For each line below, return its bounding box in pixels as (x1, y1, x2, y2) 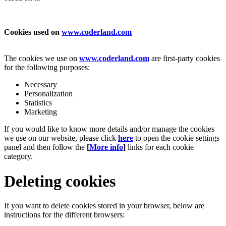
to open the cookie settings (135, 134, 219, 143)
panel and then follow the (4, 143, 87, 152)
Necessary (24, 80, 57, 89)
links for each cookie (128, 143, 194, 152)
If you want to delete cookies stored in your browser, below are (4, 201, 204, 210)
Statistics (24, 98, 52, 107)
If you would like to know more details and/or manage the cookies (4, 125, 214, 134)
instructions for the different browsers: (4, 210, 125, 219)
